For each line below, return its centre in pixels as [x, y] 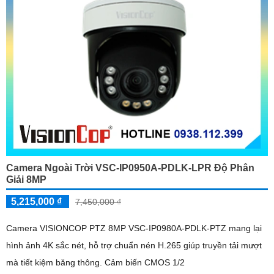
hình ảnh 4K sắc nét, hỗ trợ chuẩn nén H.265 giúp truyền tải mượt [134, 245]
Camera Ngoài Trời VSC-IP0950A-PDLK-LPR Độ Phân [130, 168]
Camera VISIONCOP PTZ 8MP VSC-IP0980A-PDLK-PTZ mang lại [134, 228]
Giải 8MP [26, 179]
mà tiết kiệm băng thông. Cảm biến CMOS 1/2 [145, 262]
